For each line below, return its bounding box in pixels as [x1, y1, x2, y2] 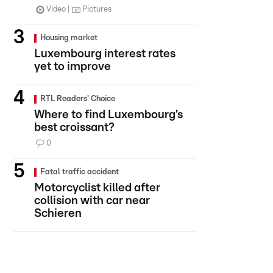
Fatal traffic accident [40, 168, 119, 176]
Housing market [40, 34, 97, 42]
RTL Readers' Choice [40, 95, 115, 103]
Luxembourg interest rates [34, 48, 175, 60]
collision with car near [34, 195, 150, 207]
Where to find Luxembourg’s [34, 109, 183, 121]
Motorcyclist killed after [34, 182, 160, 194]
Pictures [82, 5, 112, 13]
